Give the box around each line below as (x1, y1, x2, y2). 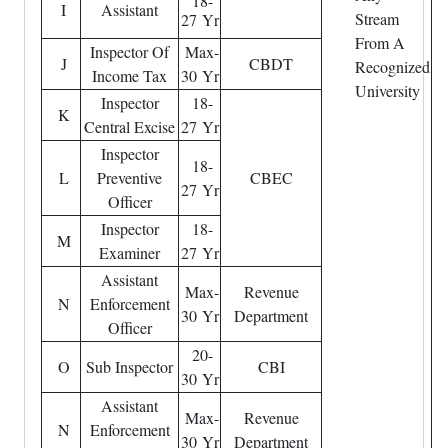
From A (355, 32, 405, 53)
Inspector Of (90, 41, 169, 62)
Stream (355, 8, 399, 29)
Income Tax (92, 65, 167, 86)
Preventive (97, 167, 162, 188)
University (355, 80, 420, 101)
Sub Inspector (86, 356, 173, 377)
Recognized (355, 56, 430, 77)
